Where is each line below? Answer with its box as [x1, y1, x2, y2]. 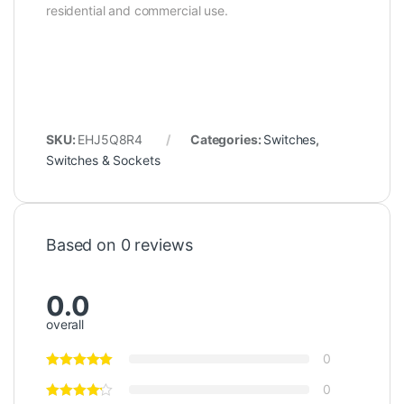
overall [46, 316, 85, 332]
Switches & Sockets [46, 152, 161, 169]
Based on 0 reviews [46, 235, 193, 255]
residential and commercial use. [46, 3, 228, 19]
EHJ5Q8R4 [78, 132, 143, 148]
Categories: [189, 132, 264, 148]
